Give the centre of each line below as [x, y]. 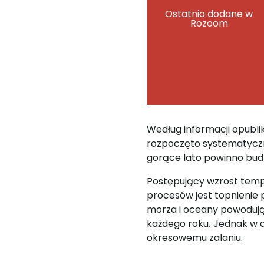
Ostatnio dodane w [209, 14]
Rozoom [209, 23]
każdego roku [178, 224]
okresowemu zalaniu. [195, 238]
